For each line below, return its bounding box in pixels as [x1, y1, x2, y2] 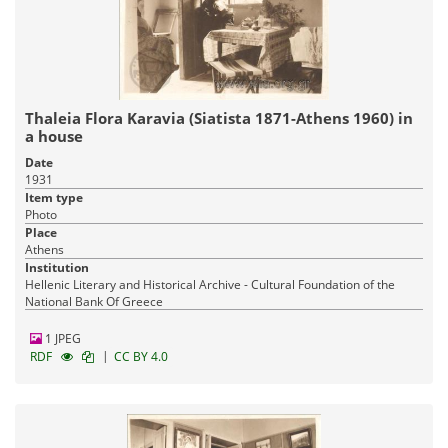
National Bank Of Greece [25, 292, 163, 310]
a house [25, 125, 83, 146]
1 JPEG [42, 329, 81, 347]
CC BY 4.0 [114, 347, 168, 365]
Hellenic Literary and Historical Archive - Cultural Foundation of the [25, 275, 395, 293]
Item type [25, 188, 83, 206]
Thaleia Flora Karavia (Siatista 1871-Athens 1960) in [25, 107, 413, 128]
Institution [25, 258, 89, 276]
